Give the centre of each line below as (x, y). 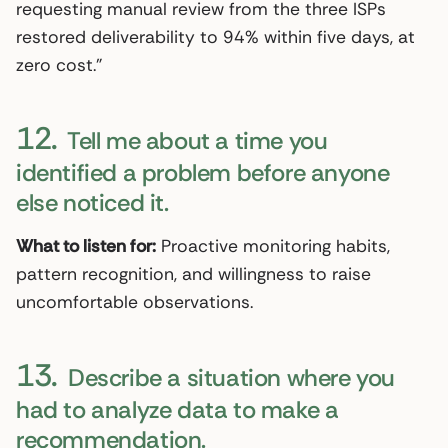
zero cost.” (59, 64)
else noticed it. (92, 202)
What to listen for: (86, 245)
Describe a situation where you (229, 377)
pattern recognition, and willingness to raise (193, 273)
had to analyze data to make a (177, 409)
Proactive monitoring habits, (273, 245)
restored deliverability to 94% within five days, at (215, 36)
